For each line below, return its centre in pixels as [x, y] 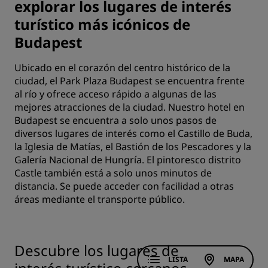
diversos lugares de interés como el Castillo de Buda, [133, 134]
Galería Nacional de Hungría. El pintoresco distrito [128, 160]
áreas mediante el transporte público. [100, 200]
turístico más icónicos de [102, 25]
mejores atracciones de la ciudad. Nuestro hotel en [130, 107]
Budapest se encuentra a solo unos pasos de [115, 121]
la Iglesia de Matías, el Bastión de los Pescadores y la [133, 147]
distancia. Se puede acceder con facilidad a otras [124, 186]
